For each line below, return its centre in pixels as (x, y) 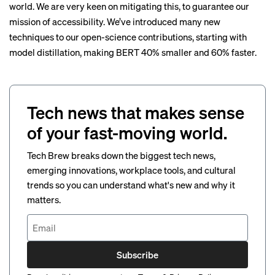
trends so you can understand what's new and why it (131, 185)
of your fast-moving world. (127, 133)
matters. (44, 199)
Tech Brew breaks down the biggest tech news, (121, 155)
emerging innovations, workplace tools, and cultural (131, 170)
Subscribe (137, 254)
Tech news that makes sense (136, 112)
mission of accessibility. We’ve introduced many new (115, 21)
